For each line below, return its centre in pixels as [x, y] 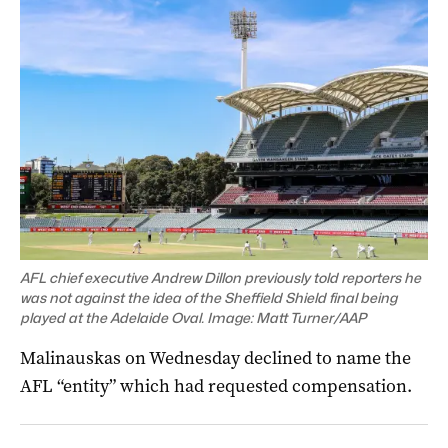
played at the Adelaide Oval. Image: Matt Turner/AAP [193, 317]
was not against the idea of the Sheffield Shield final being [208, 297]
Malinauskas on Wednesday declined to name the [215, 357]
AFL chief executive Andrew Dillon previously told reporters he [220, 277]
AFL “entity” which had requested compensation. [216, 385]
